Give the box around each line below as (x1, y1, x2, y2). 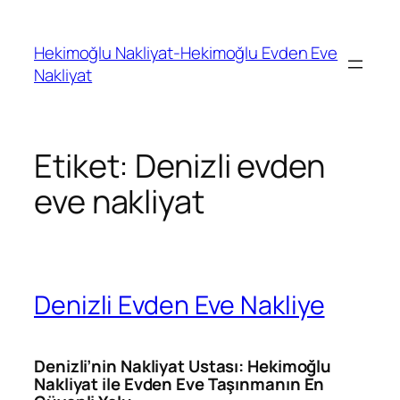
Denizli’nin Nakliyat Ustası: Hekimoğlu (34, 354, 332, 378)
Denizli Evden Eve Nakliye (34, 287, 325, 322)
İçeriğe (6, 5, 57, 29)
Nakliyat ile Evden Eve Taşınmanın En (34, 371, 325, 396)
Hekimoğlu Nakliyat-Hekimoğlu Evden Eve (34, 40, 338, 64)
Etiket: (34, 144, 136, 188)
